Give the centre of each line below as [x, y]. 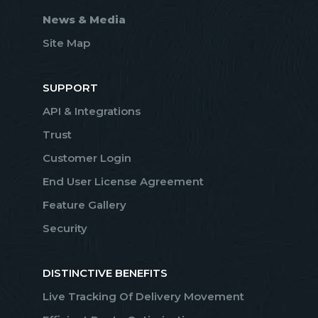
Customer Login [87, 158]
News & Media [84, 20]
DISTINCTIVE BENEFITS [105, 273]
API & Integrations [92, 111]
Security [65, 229]
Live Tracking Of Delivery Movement [143, 297]
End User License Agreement [123, 182]
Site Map [66, 43]
